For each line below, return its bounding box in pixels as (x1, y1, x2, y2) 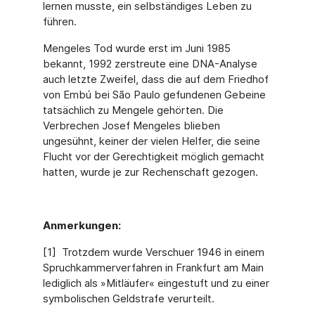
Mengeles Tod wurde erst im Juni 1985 (42, 41, 231, 55)
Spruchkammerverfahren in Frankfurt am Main (42, 261, 264, 274)
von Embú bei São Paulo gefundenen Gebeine (42, 88, 266, 101)
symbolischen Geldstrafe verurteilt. (42, 292, 214, 305)
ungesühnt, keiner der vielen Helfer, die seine (42, 134, 260, 148)
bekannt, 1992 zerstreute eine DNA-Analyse (42, 57, 257, 70)
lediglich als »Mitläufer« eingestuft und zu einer (42, 276, 269, 290)
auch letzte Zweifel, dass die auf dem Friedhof (42, 72, 269, 86)
